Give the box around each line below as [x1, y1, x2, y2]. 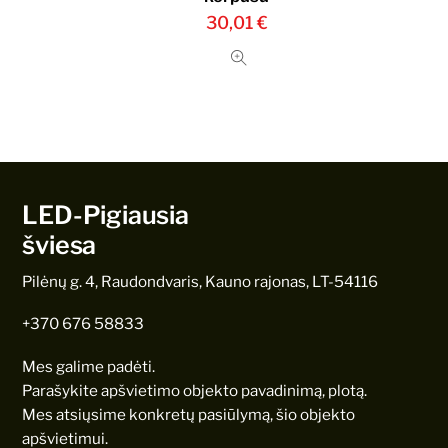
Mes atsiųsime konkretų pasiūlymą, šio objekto [22, 404, 356, 424]
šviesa [22, 230, 97, 261]
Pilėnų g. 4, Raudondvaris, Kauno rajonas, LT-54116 [22, 272, 379, 292]
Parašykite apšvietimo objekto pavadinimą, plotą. [22, 380, 368, 400]
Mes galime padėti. [22, 356, 156, 376]
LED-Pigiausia [22, 200, 189, 231]
